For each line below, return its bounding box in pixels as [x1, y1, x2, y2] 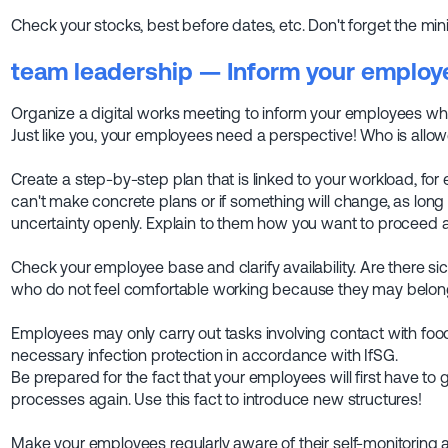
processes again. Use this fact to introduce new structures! [11, 390, 422, 409]
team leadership [11, 58, 194, 86]
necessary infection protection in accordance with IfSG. [11, 346, 398, 365]
